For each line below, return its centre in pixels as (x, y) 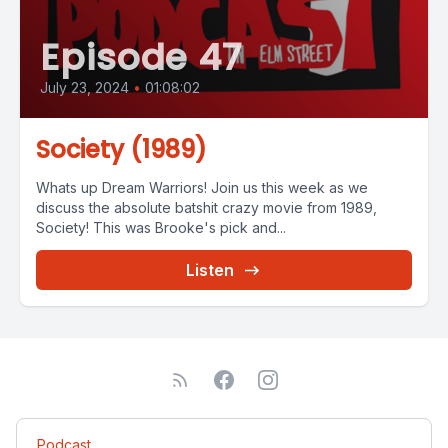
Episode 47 (141, 57)
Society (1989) (121, 149)
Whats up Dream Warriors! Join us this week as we (202, 187)
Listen (210, 270)
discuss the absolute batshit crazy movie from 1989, (206, 207)
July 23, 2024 (84, 87)
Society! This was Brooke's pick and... (161, 227)
